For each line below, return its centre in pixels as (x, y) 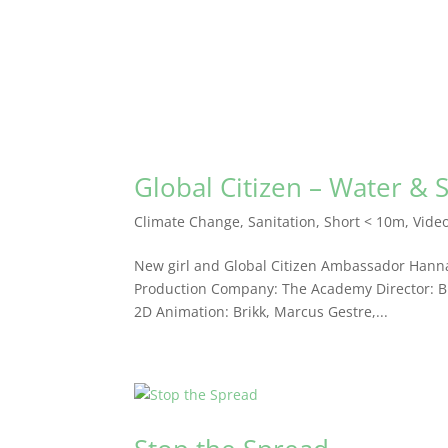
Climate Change (187, 221)
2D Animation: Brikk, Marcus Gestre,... (261, 311)
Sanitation (282, 221)
